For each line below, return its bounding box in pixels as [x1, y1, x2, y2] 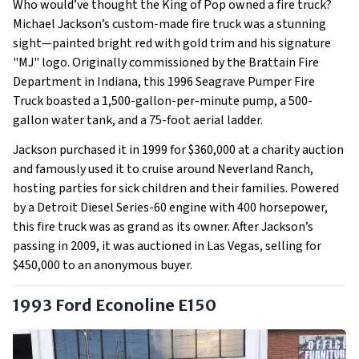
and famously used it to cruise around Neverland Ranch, [13, 160, 313, 179]
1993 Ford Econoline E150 [13, 295, 216, 316]
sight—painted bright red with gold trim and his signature [13, 34, 331, 53]
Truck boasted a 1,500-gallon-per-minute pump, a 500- [13, 92, 313, 111]
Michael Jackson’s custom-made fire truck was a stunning [13, 15, 326, 34]
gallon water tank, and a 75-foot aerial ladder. [13, 111, 265, 130]
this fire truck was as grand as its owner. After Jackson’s [13, 218, 313, 236]
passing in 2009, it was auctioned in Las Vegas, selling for [13, 237, 321, 256]
